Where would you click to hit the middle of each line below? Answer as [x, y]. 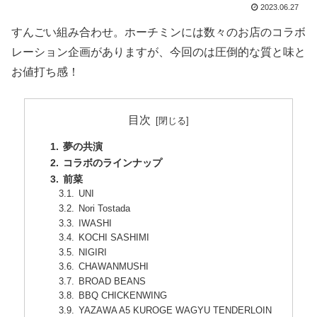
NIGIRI [93, 252]
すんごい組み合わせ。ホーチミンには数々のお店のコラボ [158, 33]
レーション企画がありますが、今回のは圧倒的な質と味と [158, 52]
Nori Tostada [105, 208]
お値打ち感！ [45, 72]
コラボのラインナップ [112, 162]
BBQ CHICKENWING [123, 296]
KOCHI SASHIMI [114, 238]
